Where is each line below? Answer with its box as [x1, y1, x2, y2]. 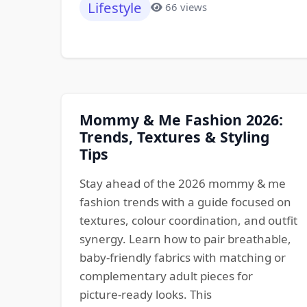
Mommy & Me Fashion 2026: [79, 110, 283, 130]
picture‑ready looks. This [79, 286, 212, 302]
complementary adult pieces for [79, 268, 253, 284]
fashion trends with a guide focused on [79, 194, 291, 210]
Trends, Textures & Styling [79, 127, 269, 147]
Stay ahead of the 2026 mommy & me [79, 175, 286, 191]
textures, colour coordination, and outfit [79, 212, 297, 228]
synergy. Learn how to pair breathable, [79, 231, 291, 247]
